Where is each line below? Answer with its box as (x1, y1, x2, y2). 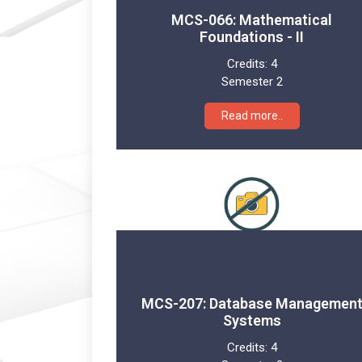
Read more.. (221, 108, 283, 122)
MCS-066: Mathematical (171, 11, 332, 28)
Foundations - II (200, 27, 304, 45)
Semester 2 (221, 74, 283, 89)
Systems (222, 311, 281, 329)
